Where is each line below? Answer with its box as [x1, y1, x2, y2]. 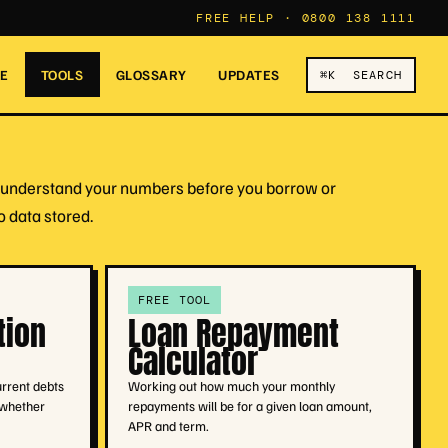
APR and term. [127, 416, 209, 434]
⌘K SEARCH [320, 66, 402, 83]
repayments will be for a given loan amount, [127, 396, 372, 414]
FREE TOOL [137, 291, 212, 308]
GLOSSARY [115, 66, 187, 83]
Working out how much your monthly [127, 376, 335, 394]
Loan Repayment [127, 308, 339, 358]
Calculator [127, 336, 258, 386]
